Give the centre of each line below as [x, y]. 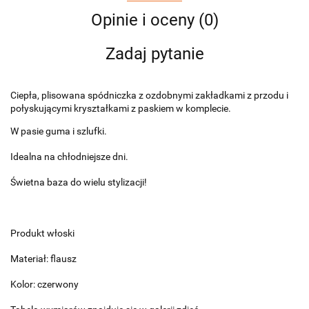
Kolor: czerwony [44, 284]
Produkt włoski [42, 233]
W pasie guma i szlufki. [59, 131]
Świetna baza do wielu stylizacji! [79, 182]
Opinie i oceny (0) [154, 20]
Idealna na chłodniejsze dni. [69, 156]
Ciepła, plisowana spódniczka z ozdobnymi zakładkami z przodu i [149, 95]
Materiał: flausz [43, 258]
